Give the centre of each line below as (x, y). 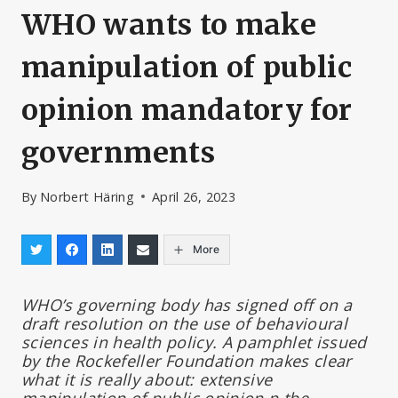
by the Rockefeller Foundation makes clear (187, 360)
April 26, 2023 (194, 196)
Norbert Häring (87, 196)
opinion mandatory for (187, 111)
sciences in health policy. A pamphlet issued (194, 342)
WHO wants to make (169, 25)
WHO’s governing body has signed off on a (187, 304)
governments (118, 153)
